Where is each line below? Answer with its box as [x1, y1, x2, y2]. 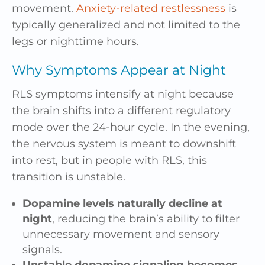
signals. [22, 243, 62, 256]
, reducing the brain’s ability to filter [52, 212, 240, 225]
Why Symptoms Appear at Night [12, 62, 226, 78]
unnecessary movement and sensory [22, 227, 219, 241]
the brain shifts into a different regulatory [12, 104, 231, 117]
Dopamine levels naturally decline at [22, 196, 222, 210]
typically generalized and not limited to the [12, 18, 240, 31]
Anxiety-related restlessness [76, 1, 225, 15]
